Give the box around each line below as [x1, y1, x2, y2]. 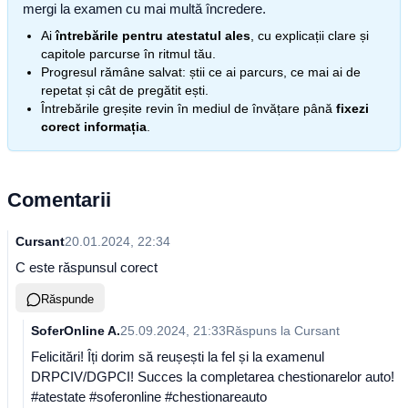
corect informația [41, 119, 147, 134]
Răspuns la [226, 323, 294, 338]
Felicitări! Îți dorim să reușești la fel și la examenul [31, 349, 324, 364]
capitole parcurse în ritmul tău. [41, 46, 216, 61]
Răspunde [41, 292, 94, 306]
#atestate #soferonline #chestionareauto [31, 389, 267, 404]
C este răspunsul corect [15, 260, 158, 275]
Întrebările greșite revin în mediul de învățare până [41, 101, 332, 116]
